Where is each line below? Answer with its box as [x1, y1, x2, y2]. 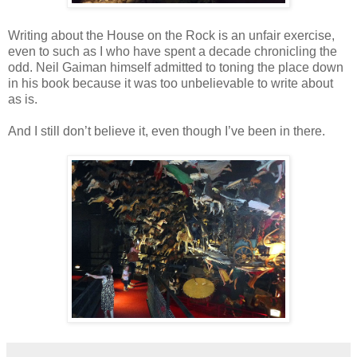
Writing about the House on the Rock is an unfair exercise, [8, 28, 335, 42]
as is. [8, 92, 37, 106]
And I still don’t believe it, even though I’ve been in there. [8, 124, 325, 138]
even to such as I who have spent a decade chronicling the [8, 44, 337, 58]
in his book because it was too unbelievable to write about [8, 76, 333, 90]
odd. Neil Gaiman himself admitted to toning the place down [8, 60, 343, 74]
